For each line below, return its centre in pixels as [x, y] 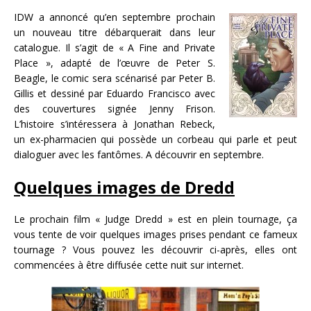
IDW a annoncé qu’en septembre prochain [115, 17]
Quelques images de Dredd [124, 187]
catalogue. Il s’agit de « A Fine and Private [115, 48]
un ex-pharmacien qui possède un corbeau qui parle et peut [155, 140]
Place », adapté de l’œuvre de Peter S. [115, 63]
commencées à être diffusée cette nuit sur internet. [129, 265]
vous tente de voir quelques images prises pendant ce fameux [155, 235]
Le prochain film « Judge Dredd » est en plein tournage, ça [155, 219]
